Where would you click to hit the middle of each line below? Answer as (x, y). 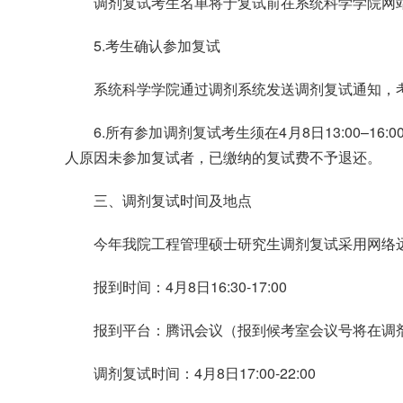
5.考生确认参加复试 (157, 46)
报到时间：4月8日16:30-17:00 (190, 287)
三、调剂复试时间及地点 (173, 201)
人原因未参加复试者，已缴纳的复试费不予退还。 (223, 157)
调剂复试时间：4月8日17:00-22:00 (205, 373)
